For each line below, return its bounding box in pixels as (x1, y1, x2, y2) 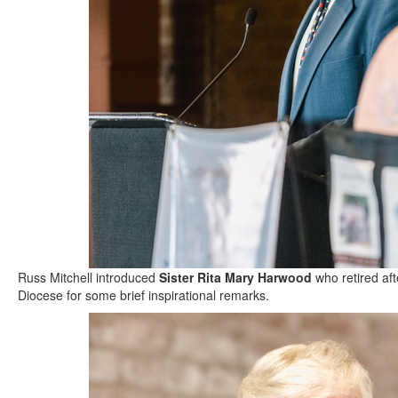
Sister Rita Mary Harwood (159, 267, 312, 286)
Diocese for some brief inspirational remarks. (18, 285, 269, 304)
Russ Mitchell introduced (18, 267, 159, 286)
